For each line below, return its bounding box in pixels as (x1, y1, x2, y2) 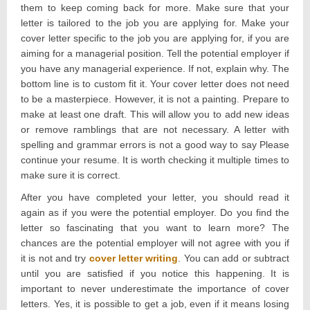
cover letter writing (89, 252, 179, 264)
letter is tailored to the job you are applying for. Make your (21, 17, 289, 28)
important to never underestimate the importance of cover (21, 282, 289, 294)
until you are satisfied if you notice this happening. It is (21, 267, 289, 279)
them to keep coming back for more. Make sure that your (21, 1, 289, 13)
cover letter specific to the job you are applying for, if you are (21, 32, 289, 44)
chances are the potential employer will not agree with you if (21, 237, 289, 248)
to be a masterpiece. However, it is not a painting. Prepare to (21, 93, 289, 104)
